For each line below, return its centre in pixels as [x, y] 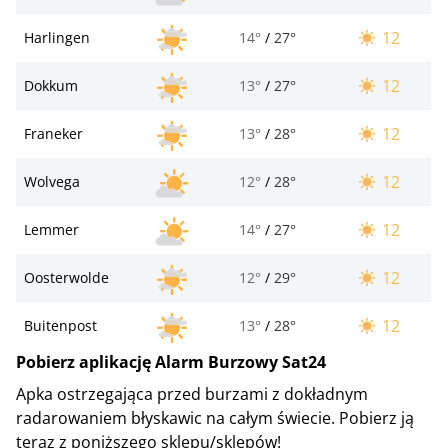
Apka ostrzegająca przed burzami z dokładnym [192, 393]
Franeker [53, 133]
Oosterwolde [66, 277]
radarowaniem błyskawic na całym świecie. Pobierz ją [215, 417]
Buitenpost [60, 325]
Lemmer [51, 229]
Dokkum [51, 85]
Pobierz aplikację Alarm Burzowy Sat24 [171, 361]
